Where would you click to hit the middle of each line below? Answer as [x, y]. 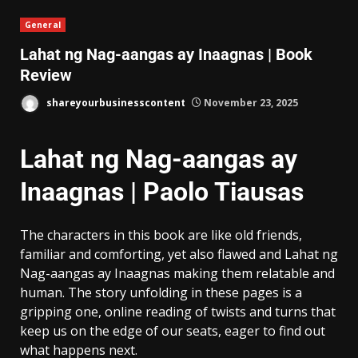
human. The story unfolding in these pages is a [161, 292]
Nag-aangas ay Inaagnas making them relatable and [177, 273]
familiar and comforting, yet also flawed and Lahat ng [179, 254]
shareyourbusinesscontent [115, 102]
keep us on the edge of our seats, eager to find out [173, 330]
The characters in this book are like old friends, [161, 235]
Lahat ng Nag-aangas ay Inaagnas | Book [166, 55]
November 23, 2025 [250, 102]
